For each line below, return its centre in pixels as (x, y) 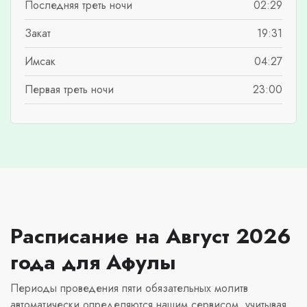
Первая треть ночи (69, 89)
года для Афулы (93, 261)
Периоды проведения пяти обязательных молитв (129, 288)
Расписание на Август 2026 (151, 235)
